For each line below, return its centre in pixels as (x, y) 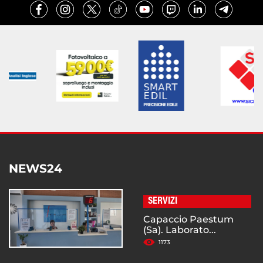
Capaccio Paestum (188, 220)
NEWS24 (36, 169)
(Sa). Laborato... (180, 230)
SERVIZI (163, 202)
